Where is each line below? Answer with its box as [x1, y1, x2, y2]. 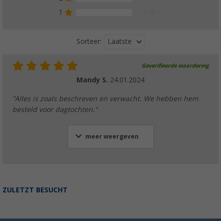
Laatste [108, 37, 132, 45]
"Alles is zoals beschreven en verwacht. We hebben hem [12, 94, 198, 103]
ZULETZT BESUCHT [2, 185, 68, 194]
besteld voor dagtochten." [12, 105, 98, 113]
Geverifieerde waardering [142, 62, 209, 69]
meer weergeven [85, 133, 139, 140]
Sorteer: [76, 37, 102, 46]
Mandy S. [76, 75, 110, 84]
